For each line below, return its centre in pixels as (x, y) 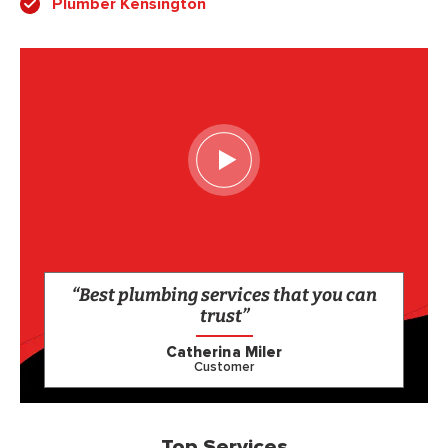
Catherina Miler (224, 352)
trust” (224, 316)
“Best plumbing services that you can (224, 295)
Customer (224, 367)
